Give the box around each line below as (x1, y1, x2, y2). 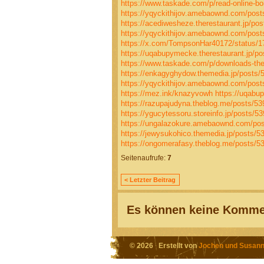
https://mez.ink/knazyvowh (120, 88, 213, 98)
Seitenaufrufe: (120, 154, 166, 163)
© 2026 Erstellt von (129, 242, 199, 250)
